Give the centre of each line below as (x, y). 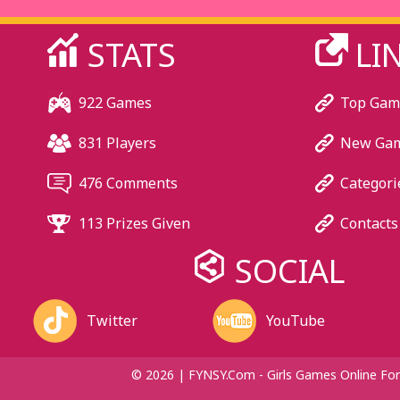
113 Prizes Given (134, 223)
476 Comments (128, 183)
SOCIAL (289, 271)
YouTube (295, 321)
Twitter (112, 321)
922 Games (115, 103)
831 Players (117, 143)
